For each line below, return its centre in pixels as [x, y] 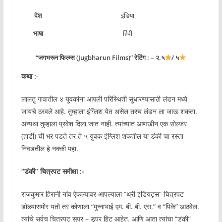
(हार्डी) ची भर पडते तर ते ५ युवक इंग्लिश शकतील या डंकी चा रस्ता [102, 136]
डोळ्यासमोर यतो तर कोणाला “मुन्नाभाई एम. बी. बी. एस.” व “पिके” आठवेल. [110, 207]
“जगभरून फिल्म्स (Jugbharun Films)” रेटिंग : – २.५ [100, 58]
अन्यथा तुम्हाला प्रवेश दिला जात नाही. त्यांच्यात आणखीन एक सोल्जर [104, 124]
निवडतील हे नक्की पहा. [50, 149]
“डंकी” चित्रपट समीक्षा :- [53, 171]
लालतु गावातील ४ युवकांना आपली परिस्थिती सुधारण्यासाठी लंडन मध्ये [104, 99]
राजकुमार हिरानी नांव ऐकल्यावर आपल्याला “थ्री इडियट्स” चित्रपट [102, 194]
